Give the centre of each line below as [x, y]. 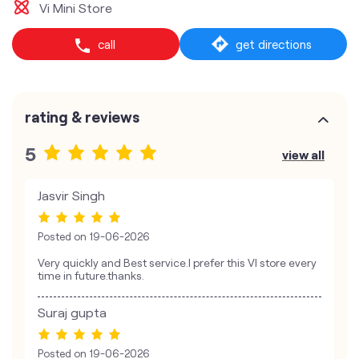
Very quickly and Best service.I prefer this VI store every [177, 263]
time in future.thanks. [91, 276]
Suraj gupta [72, 313]
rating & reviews [82, 117]
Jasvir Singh [71, 195]
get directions [274, 44]
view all [303, 154]
